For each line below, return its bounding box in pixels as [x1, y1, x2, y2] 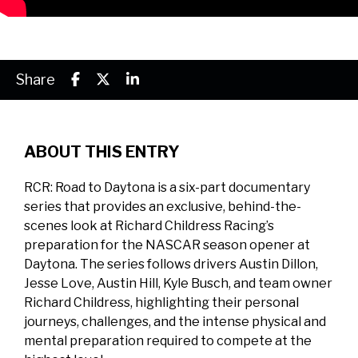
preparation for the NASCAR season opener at [24, 237, 310, 253]
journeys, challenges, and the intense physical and [24, 314, 326, 329]
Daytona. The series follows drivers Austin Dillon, [24, 257, 318, 272]
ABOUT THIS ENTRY [24, 142, 180, 161]
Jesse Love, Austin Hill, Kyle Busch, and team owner [24, 276, 332, 291]
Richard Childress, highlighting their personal [24, 295, 299, 310]
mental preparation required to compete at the [24, 333, 312, 348]
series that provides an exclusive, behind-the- [24, 199, 301, 214]
